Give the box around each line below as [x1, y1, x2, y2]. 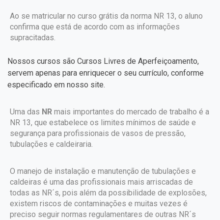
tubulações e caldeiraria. [10, 139, 93, 149]
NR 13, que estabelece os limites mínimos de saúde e [10, 118, 196, 127]
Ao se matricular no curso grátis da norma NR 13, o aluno [10, 11, 203, 21]
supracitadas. [10, 33, 55, 42]
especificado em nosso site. [7, 80, 105, 89]
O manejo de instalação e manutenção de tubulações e [10, 166, 196, 176]
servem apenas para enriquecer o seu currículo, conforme [7, 68, 204, 78]
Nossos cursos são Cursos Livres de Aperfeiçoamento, [7, 56, 199, 66]
